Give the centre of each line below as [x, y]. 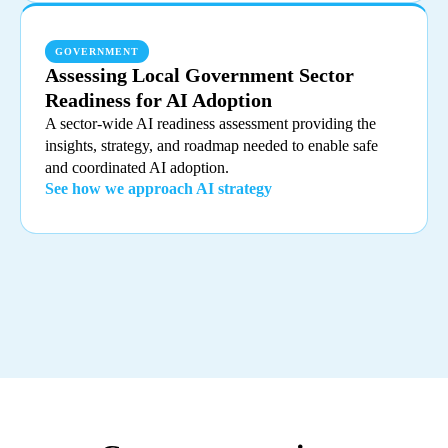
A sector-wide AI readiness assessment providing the [210, 124]
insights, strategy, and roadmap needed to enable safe [211, 146]
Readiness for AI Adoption [158, 100]
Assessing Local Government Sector [199, 75]
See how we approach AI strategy [158, 189]
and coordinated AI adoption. [137, 168]
